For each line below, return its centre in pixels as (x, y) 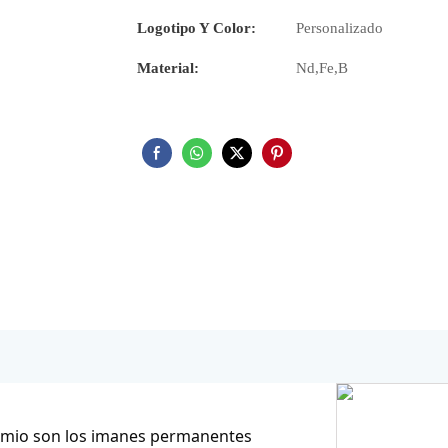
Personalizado (339, 28)
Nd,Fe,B (322, 68)
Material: (168, 68)
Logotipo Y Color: (196, 28)
